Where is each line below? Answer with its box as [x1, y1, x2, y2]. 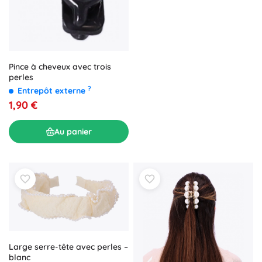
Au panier [54, 126, 92, 137]
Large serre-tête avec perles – [9, 241, 128, 252]
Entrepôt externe [18, 85, 88, 96]
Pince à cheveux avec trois [9, 61, 111, 73]
